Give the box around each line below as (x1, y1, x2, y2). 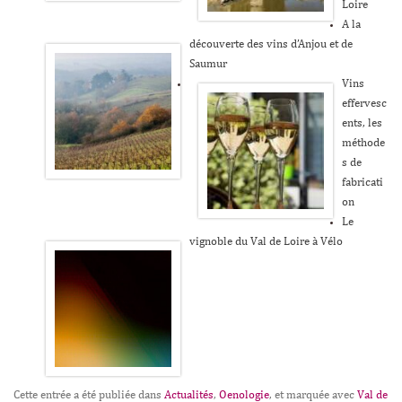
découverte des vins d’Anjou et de (188, 38, 353, 50)
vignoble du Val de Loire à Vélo (188, 235, 343, 248)
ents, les (341, 117, 382, 129)
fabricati (341, 176, 383, 188)
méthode (341, 136, 385, 149)
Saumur (188, 57, 227, 70)
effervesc (341, 97, 387, 109)
